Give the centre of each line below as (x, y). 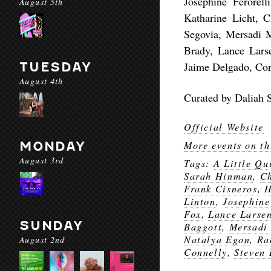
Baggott (203, 227)
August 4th (41, 81)
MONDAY (53, 146)
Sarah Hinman (219, 176)
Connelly (206, 252)
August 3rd (42, 160)
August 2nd (42, 239)
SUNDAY (51, 225)
